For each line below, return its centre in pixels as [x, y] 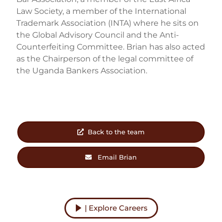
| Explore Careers [116, 208]
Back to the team [116, 132]
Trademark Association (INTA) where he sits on [107, 23]
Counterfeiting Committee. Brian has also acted [111, 47]
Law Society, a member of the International [101, 11]
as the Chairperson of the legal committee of [105, 58]
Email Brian [117, 157]
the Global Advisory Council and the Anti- [97, 35]
